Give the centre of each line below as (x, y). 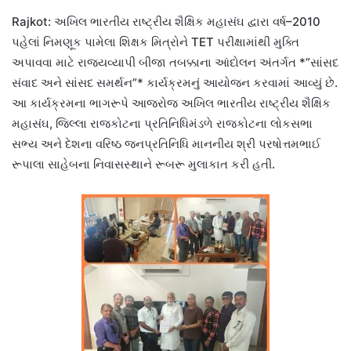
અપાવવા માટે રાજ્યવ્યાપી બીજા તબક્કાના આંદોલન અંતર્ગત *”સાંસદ (175, 62)
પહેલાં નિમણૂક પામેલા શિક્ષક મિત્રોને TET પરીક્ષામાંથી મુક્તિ (156, 42)
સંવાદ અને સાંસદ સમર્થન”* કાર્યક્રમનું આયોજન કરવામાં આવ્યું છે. (175, 82)
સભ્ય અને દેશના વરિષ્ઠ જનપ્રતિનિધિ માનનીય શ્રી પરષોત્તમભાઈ (166, 143)
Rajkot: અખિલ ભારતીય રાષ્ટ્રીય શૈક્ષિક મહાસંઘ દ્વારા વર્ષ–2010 (166, 21)
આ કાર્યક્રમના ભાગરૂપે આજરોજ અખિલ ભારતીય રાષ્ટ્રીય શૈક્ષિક (171, 103)
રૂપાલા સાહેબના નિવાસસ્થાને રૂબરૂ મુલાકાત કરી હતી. (143, 164)
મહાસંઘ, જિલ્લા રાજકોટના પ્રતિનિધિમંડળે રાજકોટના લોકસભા (162, 123)
